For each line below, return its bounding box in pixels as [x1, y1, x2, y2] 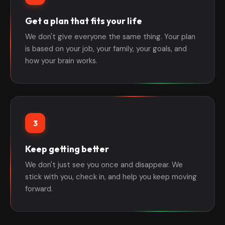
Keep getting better [25, 143, 109, 155]
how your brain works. [25, 55, 97, 66]
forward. [25, 183, 53, 194]
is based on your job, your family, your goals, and [25, 43, 187, 54]
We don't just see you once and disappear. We [25, 159, 183, 170]
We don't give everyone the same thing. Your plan [25, 31, 195, 42]
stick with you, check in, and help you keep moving [25, 171, 197, 182]
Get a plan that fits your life [25, 15, 142, 27]
